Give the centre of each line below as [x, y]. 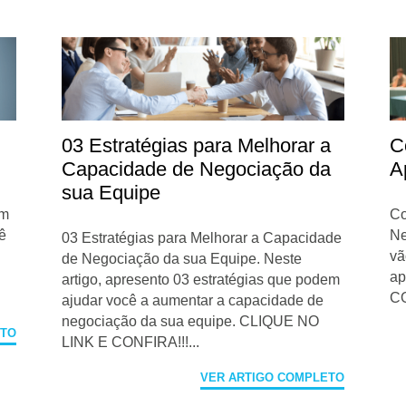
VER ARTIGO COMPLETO [272, 377]
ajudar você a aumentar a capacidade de [193, 300]
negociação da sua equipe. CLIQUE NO [191, 321]
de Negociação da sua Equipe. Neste [182, 258]
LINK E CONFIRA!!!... [131, 342]
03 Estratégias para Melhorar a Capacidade [202, 237]
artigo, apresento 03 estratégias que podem [201, 279]
